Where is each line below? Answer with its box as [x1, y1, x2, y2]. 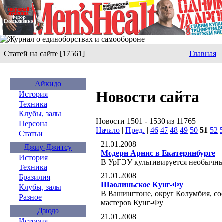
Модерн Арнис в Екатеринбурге [101, 148, 215, 157]
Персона [19, 119, 48, 128]
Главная [189, 49, 216, 57]
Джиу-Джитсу [24, 143, 72, 151]
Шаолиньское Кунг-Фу [101, 180, 183, 189]
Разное [19, 193, 42, 201]
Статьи [19, 129, 43, 138]
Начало [96, 125, 120, 134]
